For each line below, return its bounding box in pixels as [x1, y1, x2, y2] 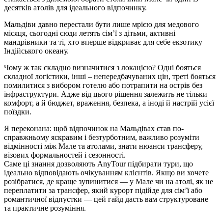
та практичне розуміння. [4, 204, 86, 213]
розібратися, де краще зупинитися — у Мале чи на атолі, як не [4, 177, 213, 186]
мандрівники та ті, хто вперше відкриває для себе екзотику [4, 38, 202, 47]
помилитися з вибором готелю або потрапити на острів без [4, 81, 202, 90]
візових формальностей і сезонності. [4, 151, 126, 160]
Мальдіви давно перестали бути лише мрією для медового [4, 20, 199, 29]
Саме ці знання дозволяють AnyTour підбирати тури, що [4, 160, 193, 168]
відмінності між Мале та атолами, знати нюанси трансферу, [4, 142, 203, 151]
